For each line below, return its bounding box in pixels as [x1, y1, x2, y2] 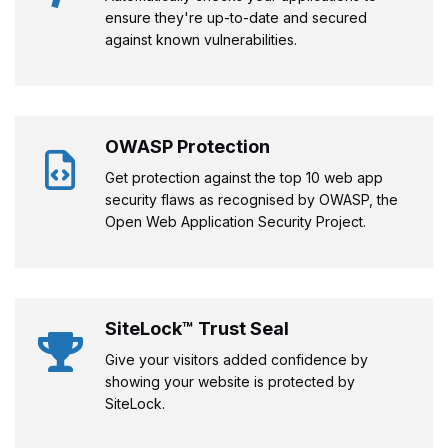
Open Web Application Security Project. [105, 212, 366, 230]
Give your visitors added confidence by [105, 350, 368, 368]
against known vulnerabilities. [105, 30, 297, 48]
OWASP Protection [105, 135, 270, 157]
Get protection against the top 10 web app [105, 168, 383, 186]
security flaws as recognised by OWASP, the [105, 190, 398, 208]
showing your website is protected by [105, 372, 355, 390]
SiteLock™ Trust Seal [105, 317, 289, 339]
